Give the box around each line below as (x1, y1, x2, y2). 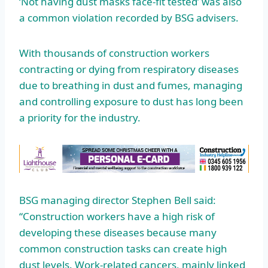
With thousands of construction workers (19, 45, 209, 60)
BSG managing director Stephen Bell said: (19, 193, 216, 208)
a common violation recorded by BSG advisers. (19, 10, 239, 25)
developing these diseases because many (19, 226, 217, 240)
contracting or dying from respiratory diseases (19, 62, 239, 76)
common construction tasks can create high (19, 242, 227, 256)
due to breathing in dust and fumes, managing (19, 78, 242, 92)
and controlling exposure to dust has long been (19, 94, 243, 108)
